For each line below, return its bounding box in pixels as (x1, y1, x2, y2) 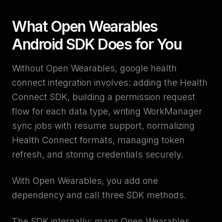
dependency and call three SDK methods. (12, 190, 186, 200)
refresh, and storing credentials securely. (12, 149, 183, 160)
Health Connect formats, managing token (12, 135, 185, 145)
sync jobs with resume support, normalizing (12, 120, 195, 131)
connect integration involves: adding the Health (12, 77, 208, 88)
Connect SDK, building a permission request (12, 92, 195, 102)
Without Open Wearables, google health (12, 63, 177, 73)
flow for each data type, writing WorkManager (12, 106, 202, 116)
